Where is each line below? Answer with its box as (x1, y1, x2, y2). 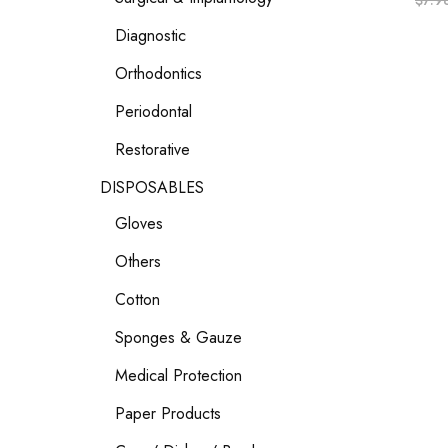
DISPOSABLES (100, 176, 204, 199)
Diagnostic (115, 24, 186, 47)
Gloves (115, 212, 163, 235)
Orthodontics (115, 62, 202, 85)
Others (115, 250, 161, 273)
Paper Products (115, 402, 221, 425)
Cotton (115, 288, 160, 311)
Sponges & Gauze (115, 326, 242, 349)
